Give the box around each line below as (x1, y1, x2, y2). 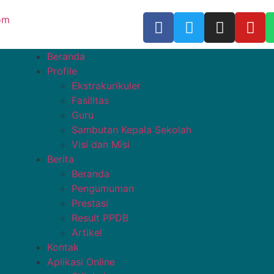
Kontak (47, 241, 80, 253)
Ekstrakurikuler (72, 80, 141, 92)
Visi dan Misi (72, 138, 130, 150)
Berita (47, 153, 75, 165)
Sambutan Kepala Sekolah (72, 124, 192, 136)
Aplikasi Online (47, 256, 116, 268)
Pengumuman (72, 182, 135, 194)
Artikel (72, 226, 103, 239)
